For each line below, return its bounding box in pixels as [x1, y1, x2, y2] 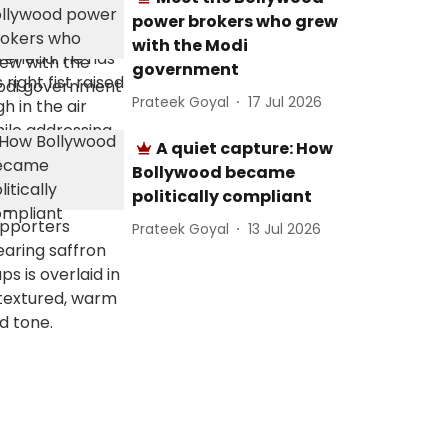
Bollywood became [132, 161, 296, 184]
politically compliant [132, 185, 313, 208]
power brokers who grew [132, 10, 339, 33]
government [132, 58, 240, 81]
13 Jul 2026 [248, 218, 322, 239]
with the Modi [132, 34, 249, 57]
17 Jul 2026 [248, 91, 323, 112]
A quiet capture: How [156, 137, 334, 160]
